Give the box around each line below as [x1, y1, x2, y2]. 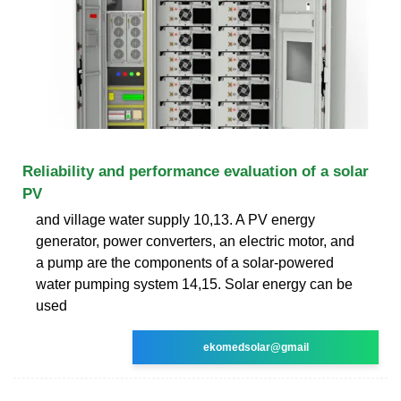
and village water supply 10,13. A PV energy [36, 211, 315, 227]
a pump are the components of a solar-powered [36, 254, 334, 270]
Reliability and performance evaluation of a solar [22, 162, 369, 180]
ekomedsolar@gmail [202, 340, 309, 354]
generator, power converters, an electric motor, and [36, 233, 354, 249]
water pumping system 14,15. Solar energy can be [36, 276, 353, 292]
